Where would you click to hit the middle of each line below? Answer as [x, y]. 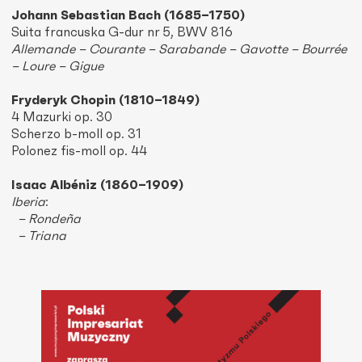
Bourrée [324, 50]
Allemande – [50, 50]
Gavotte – [270, 50]
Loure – [45, 67]
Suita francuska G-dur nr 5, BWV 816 [122, 33]
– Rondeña [46, 219]
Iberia [28, 202]
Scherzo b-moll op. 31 [76, 135]
